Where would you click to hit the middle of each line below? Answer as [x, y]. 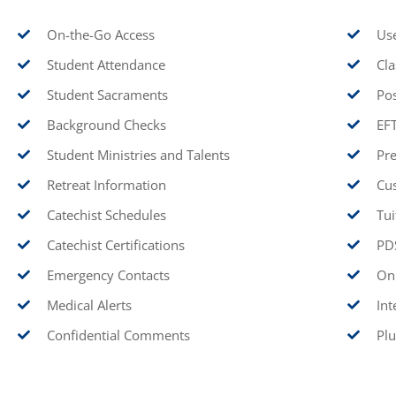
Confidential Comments [118, 335]
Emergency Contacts [108, 275]
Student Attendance [106, 65]
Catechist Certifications [115, 245]
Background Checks [106, 125]
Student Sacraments [107, 95]
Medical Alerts [89, 305]
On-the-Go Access [100, 34]
